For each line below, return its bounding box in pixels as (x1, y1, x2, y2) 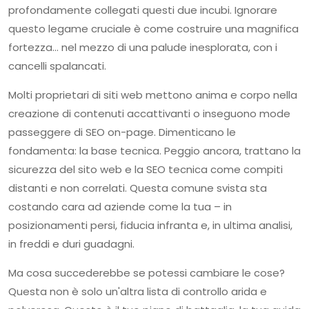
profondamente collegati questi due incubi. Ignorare (8, 2, 277, 17)
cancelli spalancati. (8, 58, 106, 73)
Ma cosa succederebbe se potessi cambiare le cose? (8, 265, 285, 280)
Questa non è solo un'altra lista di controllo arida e (8, 283, 267, 299)
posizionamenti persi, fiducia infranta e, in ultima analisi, (8, 217, 292, 232)
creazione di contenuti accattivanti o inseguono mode (8, 106, 290, 121)
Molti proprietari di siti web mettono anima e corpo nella (8, 87, 297, 102)
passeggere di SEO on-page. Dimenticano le (8, 124, 236, 139)
